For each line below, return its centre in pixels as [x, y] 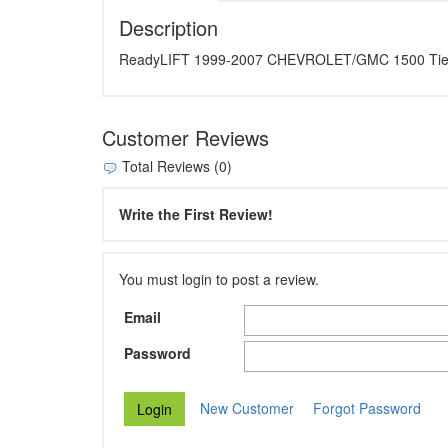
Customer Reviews [185, 138]
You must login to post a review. [219, 278]
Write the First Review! [196, 213]
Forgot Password [367, 408]
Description [168, 28]
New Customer [247, 408]
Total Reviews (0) [175, 166]
